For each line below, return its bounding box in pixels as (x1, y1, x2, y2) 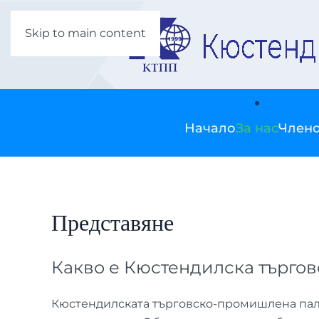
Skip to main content (25, 26, 146, 40)
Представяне (51, 204, 174, 243)
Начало (184, 120, 236, 136)
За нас (235, 120, 278, 136)
